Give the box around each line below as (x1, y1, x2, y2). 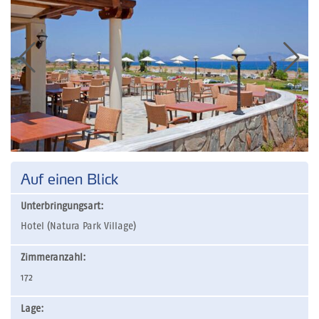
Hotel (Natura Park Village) (21, 221, 136, 231)
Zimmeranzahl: (21, 252, 86, 263)
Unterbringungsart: (21, 201, 104, 211)
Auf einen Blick (21, 170, 118, 188)
